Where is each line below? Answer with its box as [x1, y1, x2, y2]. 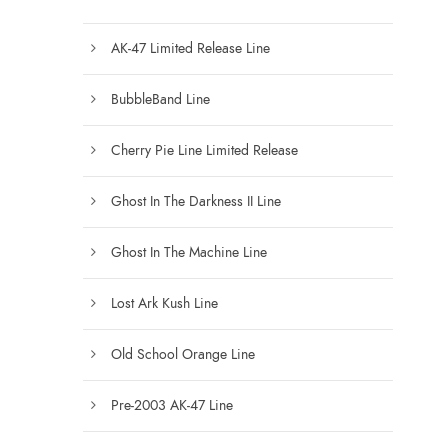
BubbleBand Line [111, 89, 210, 109]
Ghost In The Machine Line [111, 242, 267, 262]
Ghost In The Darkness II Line [111, 191, 281, 211]
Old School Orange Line [111, 344, 255, 364]
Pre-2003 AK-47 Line [111, 395, 233, 415]
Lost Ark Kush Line [111, 293, 218, 313]
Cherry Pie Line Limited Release [111, 140, 298, 160]
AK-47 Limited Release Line [111, 38, 270, 58]
